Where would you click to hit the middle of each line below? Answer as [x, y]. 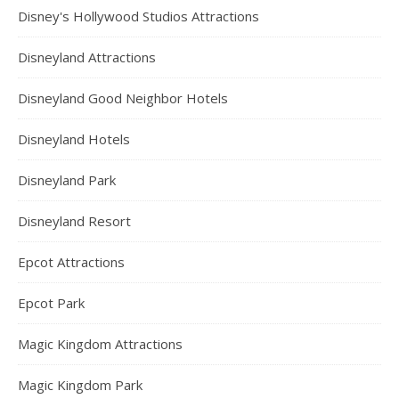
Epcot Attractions [71, 262]
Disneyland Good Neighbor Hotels [123, 98]
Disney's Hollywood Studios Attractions [138, 16]
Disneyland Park [67, 180]
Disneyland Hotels [74, 139]
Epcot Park [51, 303]
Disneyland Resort [74, 221]
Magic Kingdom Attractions [100, 344]
